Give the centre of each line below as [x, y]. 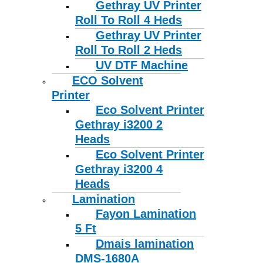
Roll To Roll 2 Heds [129, 50]
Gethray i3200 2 [119, 125]
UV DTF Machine [142, 65]
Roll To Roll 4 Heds [129, 20]
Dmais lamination [145, 244]
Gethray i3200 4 [119, 169]
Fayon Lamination [146, 214]
